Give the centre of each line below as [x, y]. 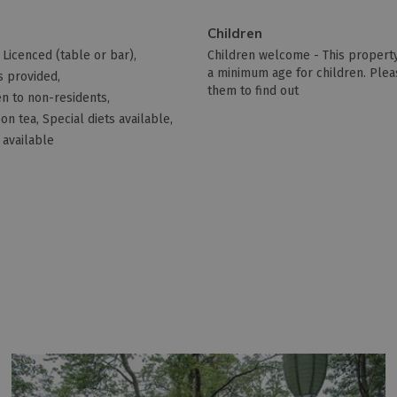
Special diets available [107, 120]
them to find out [253, 91]
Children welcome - [265, 56]
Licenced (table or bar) [69, 56]
